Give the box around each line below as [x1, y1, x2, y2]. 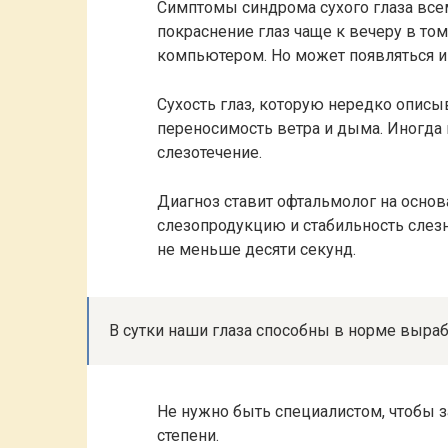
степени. [157, 426, 219, 445]
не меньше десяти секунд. [157, 240, 356, 259]
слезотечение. [157, 143, 262, 162]
